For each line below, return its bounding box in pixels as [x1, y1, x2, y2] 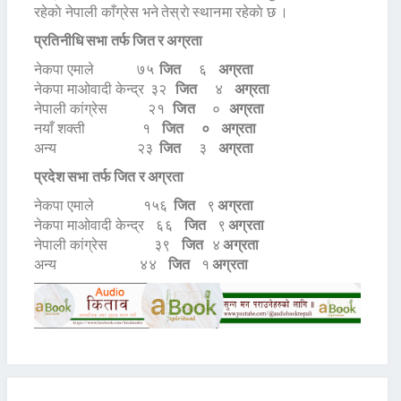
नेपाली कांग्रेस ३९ [34, 235, 182, 253]
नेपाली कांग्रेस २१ [34, 99, 174, 117]
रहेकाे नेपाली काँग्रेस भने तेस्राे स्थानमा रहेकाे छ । [34, 3, 289, 21]
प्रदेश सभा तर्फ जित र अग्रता [34, 167, 183, 185]
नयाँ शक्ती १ [34, 119, 163, 137]
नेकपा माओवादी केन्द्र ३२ [34, 80, 175, 98]
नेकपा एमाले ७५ [34, 60, 160, 78]
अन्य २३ [34, 139, 159, 157]
